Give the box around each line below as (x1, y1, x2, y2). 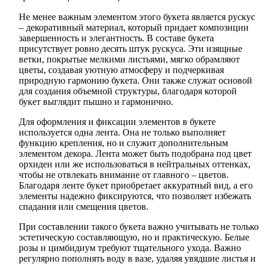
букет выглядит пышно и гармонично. (19, 96, 173, 107)
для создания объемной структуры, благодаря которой (19, 85, 237, 96)
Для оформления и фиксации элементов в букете (19, 116, 216, 127)
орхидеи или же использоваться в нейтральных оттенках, (19, 159, 250, 169)
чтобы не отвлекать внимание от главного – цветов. (19, 169, 229, 180)
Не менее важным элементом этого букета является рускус (19, 11, 255, 22)
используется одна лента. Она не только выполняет (19, 127, 226, 137)
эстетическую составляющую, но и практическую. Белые (19, 232, 249, 242)
